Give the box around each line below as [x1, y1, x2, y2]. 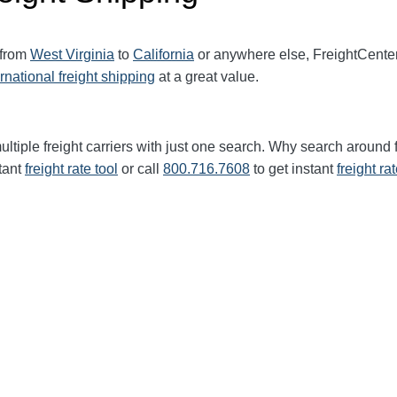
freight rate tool [25, 161, 118, 176]
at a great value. [155, 69, 259, 84]
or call [118, 161, 163, 176]
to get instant [250, 161, 337, 176]
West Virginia [30, 47, 114, 62]
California [133, 47, 194, 62]
